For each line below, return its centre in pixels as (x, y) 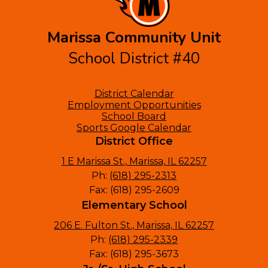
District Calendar (134, 94)
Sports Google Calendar (134, 128)
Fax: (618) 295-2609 (134, 190)
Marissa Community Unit (134, 37)
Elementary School (134, 205)
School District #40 (134, 58)
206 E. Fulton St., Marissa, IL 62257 (134, 225)
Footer (22, 93)
